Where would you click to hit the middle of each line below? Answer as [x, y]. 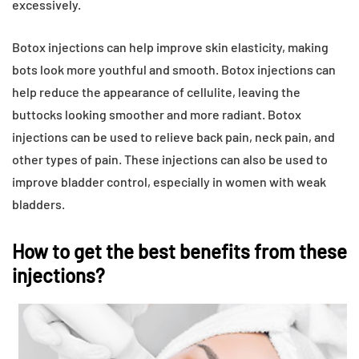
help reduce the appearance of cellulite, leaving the [156, 91]
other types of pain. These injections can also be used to [170, 159]
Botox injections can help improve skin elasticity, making [170, 46]
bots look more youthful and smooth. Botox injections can [174, 69]
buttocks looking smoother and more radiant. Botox [157, 114]
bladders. [38, 204]
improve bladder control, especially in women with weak [169, 181]
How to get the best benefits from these [179, 251]
